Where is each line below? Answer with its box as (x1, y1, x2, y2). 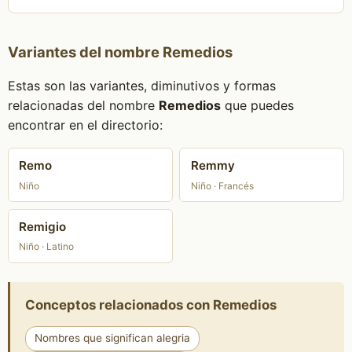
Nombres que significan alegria (34, 332, 190, 345)
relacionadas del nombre (7, 97, 159, 113)
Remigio (19, 219, 67, 235)
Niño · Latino (19, 240, 75, 253)
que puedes (220, 97, 294, 113)
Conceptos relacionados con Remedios (24, 296, 277, 313)
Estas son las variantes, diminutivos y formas (7, 78, 276, 93)
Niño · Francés (190, 179, 254, 192)
